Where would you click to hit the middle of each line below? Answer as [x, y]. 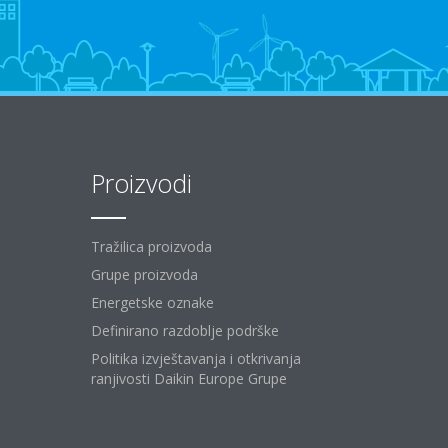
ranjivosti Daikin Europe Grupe [189, 378]
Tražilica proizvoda [151, 246]
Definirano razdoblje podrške [185, 330]
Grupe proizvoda [144, 274]
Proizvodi [141, 183]
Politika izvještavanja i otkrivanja [196, 358]
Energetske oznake [152, 302]
